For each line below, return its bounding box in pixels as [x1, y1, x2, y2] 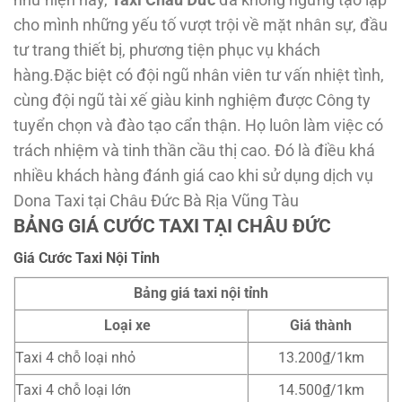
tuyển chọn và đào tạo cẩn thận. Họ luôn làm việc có [13, 117, 383, 135]
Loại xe [104, 316, 152, 334]
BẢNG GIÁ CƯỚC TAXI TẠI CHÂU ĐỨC [13, 214, 331, 238]
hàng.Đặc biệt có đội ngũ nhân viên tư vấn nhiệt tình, [13, 66, 384, 85]
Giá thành [290, 316, 353, 334]
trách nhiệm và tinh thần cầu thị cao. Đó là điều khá [13, 142, 375, 161]
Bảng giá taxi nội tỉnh [134, 284, 268, 301]
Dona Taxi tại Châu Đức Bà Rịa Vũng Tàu [13, 192, 299, 211]
